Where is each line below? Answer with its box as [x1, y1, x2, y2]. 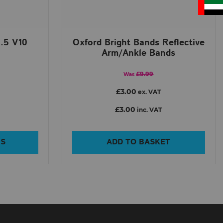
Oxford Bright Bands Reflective [72, 36, 205, 49]
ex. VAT [136, 88, 161, 96]
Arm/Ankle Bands [102, 46, 176, 60]
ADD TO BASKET [107, 136, 171, 148]
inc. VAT [135, 106, 162, 113]
